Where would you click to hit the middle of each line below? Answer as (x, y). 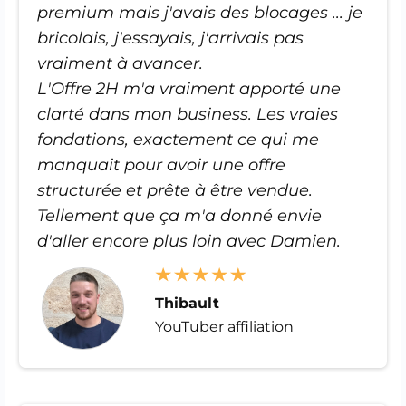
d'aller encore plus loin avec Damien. (189, 241)
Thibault (188, 303)
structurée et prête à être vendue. (175, 190)
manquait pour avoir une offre (161, 164)
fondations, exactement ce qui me (178, 139)
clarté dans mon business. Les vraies (188, 114)
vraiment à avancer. (120, 63)
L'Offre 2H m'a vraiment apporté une (189, 88)
